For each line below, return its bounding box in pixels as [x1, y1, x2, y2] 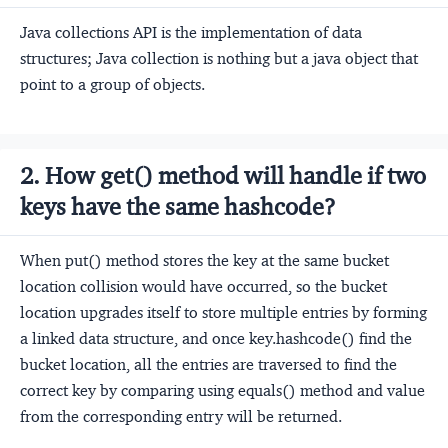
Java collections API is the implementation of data [20, 22, 362, 42]
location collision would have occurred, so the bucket [20, 276, 387, 296]
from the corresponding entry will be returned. [20, 406, 342, 426]
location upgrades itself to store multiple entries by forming [20, 302, 427, 322]
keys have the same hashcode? [20, 191, 336, 222]
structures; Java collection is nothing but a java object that [20, 48, 418, 68]
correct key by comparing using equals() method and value [20, 380, 425, 400]
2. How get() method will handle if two [20, 160, 426, 191]
